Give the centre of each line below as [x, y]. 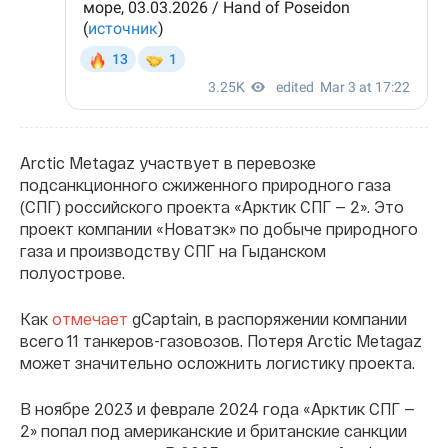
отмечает [90, 318]
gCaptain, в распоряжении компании [267, 318]
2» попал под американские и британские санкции [213, 430]
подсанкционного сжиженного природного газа [205, 184]
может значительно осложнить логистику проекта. [217, 362]
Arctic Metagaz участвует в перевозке [168, 162]
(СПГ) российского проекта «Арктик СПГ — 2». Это [212, 206]
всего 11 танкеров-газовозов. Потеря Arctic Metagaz [221, 340]
